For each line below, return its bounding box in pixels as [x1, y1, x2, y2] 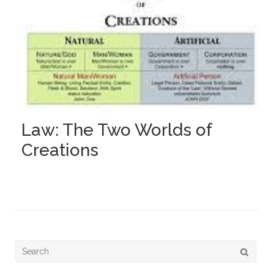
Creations [21, 140, 98, 161]
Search [14, 242, 42, 253]
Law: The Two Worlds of [21, 120, 212, 141]
